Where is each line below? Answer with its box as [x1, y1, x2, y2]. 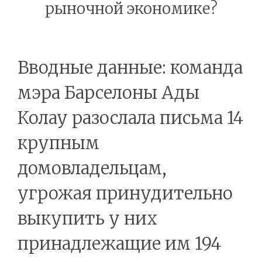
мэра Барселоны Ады [18, 82, 199, 104]
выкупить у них [18, 208, 157, 230]
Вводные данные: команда [18, 57, 243, 79]
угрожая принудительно [18, 182, 233, 205]
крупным [18, 132, 99, 154]
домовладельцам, [18, 157, 167, 180]
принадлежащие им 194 [18, 233, 221, 255]
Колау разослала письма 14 [18, 107, 243, 129]
